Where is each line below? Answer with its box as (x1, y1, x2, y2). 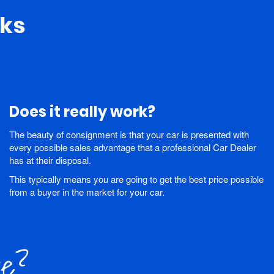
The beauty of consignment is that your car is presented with (9, 128, 249, 141)
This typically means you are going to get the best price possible (9, 172, 264, 186)
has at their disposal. (9, 154, 91, 167)
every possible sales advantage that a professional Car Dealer (9, 141, 256, 154)
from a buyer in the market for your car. (9, 185, 165, 199)
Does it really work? (9, 102, 155, 122)
